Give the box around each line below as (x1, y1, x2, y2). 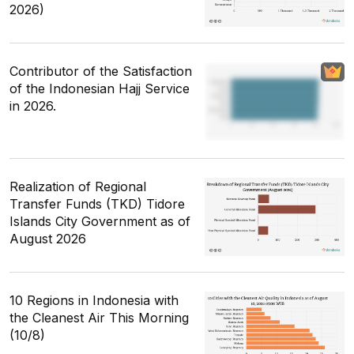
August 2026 (9, 231, 86, 247)
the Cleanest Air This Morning (9, 310, 189, 326)
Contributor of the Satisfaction (9, 63, 192, 80)
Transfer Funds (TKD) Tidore (9, 196, 185, 213)
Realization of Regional (9, 179, 146, 195)
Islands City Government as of (9, 213, 190, 230)
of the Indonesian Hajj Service (9, 81, 190, 97)
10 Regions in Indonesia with (9, 292, 179, 309)
